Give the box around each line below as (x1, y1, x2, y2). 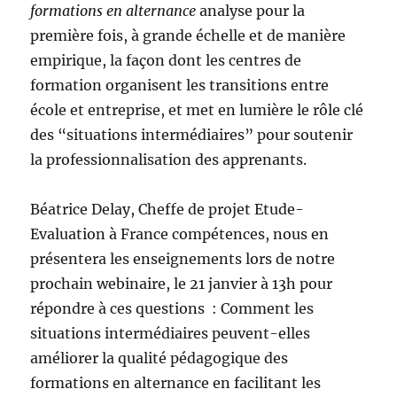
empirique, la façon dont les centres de (30, 51, 302, 70)
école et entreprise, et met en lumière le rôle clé (30, 101, 364, 120)
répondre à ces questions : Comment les (30, 300, 315, 318)
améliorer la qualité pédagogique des (30, 349, 289, 368)
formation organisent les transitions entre (30, 76, 330, 95)
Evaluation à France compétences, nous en (30, 225, 330, 244)
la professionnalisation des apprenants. (30, 151, 307, 169)
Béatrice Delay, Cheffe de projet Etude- (30, 200, 305, 219)
